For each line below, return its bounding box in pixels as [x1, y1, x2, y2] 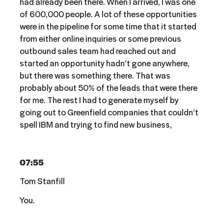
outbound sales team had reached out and [20, 44, 176, 56]
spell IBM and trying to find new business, [20, 118, 172, 130]
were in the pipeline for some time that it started [20, 20, 196, 32]
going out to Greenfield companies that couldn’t [20, 106, 198, 118]
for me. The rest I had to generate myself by [20, 93, 179, 106]
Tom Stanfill [20, 175, 65, 187]
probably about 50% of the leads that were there [20, 81, 197, 93]
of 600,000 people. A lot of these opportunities [20, 7, 197, 20]
